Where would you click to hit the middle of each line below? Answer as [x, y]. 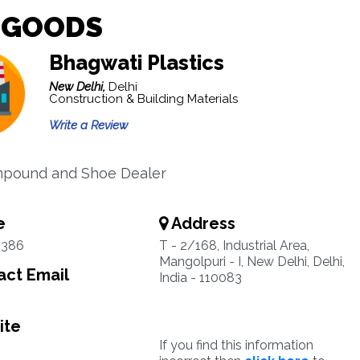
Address [201, 223]
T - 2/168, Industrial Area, [234, 245]
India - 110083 [200, 278]
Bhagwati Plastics [136, 63]
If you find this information [236, 345]
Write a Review [88, 125]
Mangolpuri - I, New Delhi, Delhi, [252, 262]
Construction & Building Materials [143, 99]
